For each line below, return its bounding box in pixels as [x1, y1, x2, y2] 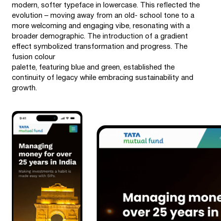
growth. [12, 84, 37, 92]
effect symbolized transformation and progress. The [12, 43, 187, 50]
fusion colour [12, 53, 55, 61]
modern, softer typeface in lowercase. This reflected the [12, 1, 200, 9]
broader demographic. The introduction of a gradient [12, 33, 188, 40]
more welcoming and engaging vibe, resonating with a [12, 22, 190, 30]
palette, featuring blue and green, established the [12, 64, 175, 71]
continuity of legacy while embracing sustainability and [12, 74, 193, 81]
